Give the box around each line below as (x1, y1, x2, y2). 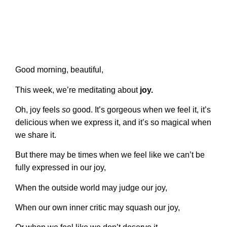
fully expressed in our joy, (15, 163, 106, 172)
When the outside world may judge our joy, (15, 183, 167, 192)
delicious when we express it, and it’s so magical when (15, 118, 211, 127)
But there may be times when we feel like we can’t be (15, 150, 205, 160)
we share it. (15, 130, 56, 139)
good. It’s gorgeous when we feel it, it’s (70, 105, 211, 114)
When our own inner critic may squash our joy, (15, 203, 180, 212)
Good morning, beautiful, (15, 65, 103, 74)
